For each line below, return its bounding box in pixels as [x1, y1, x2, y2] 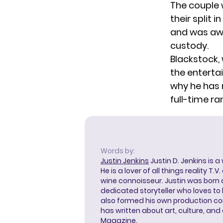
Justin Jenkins [101, 156, 149, 166]
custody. [170, 39, 209, 52]
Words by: [101, 146, 135, 156]
